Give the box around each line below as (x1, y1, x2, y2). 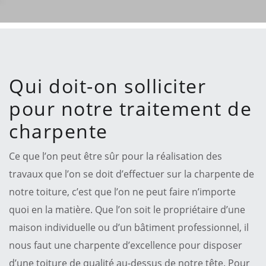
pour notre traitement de (9, 95, 252, 121)
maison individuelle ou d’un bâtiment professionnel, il (9, 220, 249, 234)
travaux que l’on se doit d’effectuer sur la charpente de (9, 167, 254, 180)
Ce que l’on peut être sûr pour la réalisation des (9, 149, 222, 163)
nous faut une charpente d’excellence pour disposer (9, 238, 242, 252)
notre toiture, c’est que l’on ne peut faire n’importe (9, 185, 236, 198)
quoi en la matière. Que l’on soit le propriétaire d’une (9, 202, 245, 216)
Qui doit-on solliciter (9, 72, 206, 99)
